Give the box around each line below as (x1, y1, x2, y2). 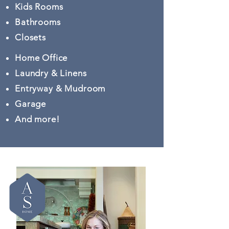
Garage (15, 99, 49, 109)
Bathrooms (15, 17, 61, 27)
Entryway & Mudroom (15, 83, 106, 94)
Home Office (15, 53, 68, 63)
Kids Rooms (15, 2, 63, 12)
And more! (15, 114, 60, 124)
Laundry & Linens (15, 68, 87, 78)
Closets (15, 32, 46, 42)
